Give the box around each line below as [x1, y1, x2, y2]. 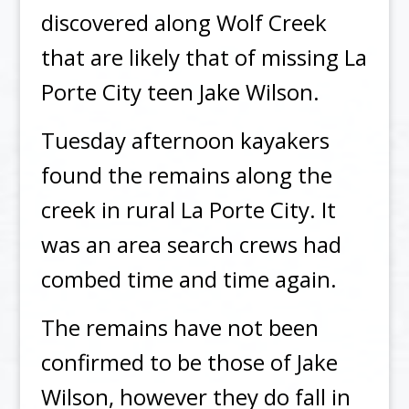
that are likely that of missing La [40, 41, 367, 72]
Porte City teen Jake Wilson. [40, 76, 320, 107]
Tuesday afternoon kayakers [40, 124, 330, 155]
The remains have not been [40, 311, 319, 342]
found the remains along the [40, 159, 332, 190]
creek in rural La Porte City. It [40, 194, 336, 225]
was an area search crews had [40, 228, 341, 259]
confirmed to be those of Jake [40, 346, 338, 377]
